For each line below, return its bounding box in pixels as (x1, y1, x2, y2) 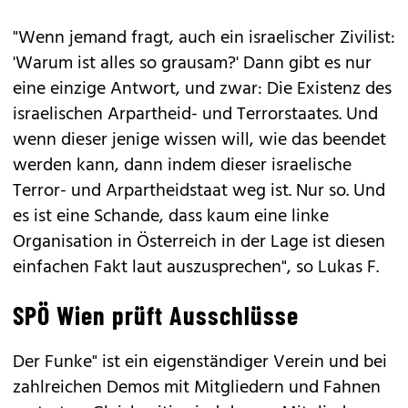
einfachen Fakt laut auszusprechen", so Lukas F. (13, 253, 379, 282)
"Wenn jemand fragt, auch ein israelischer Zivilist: (13, 24, 395, 53)
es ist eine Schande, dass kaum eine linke (13, 202, 329, 231)
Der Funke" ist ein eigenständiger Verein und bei (13, 348, 387, 377)
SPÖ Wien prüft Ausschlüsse (13, 300, 299, 331)
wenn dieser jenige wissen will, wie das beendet (13, 126, 386, 155)
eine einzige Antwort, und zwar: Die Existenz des (13, 75, 392, 104)
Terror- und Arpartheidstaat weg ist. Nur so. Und (13, 177, 385, 206)
